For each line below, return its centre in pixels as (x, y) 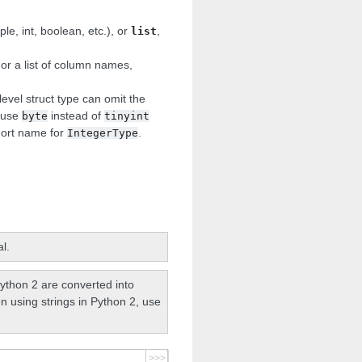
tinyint (127, 116)
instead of (76, 116)
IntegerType (103, 133)
